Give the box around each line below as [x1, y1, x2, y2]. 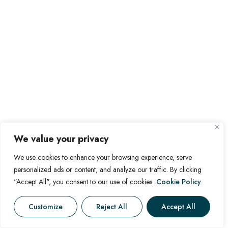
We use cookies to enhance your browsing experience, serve [14, 152, 192, 162]
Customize [28, 202, 63, 212]
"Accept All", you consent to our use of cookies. [14, 177, 154, 187]
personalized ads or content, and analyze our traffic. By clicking [14, 164, 202, 175]
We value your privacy [14, 132, 108, 146]
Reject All [96, 202, 128, 212]
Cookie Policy [156, 177, 201, 187]
